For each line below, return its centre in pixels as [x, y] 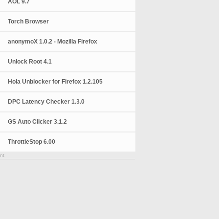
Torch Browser [29, 22]
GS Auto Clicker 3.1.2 [38, 122]
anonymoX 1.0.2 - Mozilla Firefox [53, 42]
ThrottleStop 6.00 [32, 142]
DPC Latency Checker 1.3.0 [46, 102]
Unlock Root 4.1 [30, 62]
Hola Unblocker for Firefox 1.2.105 [55, 82]
